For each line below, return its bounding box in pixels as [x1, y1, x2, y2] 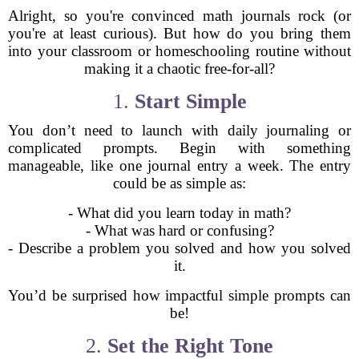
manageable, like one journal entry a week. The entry [8, 157, 351, 174]
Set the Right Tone [107, 334, 273, 357]
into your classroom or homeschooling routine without [8, 42, 351, 59]
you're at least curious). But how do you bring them [8, 25, 351, 42]
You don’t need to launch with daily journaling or [8, 122, 351, 139]
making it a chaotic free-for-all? [84, 60, 275, 77]
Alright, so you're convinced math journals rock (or [8, 7, 351, 24]
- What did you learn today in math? [68, 204, 291, 221]
